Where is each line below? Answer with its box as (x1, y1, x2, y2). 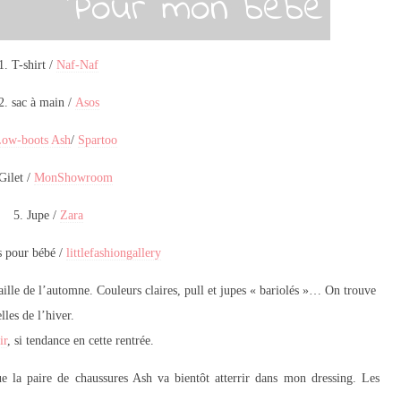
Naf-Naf (56, 58, 98, 73)
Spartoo (77, 133, 117, 148)
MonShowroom (33, 171, 113, 185)
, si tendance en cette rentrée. (7, 334, 154, 348)
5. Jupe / (13, 209, 60, 223)
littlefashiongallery (65, 246, 161, 260)
